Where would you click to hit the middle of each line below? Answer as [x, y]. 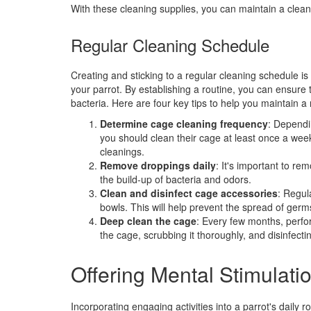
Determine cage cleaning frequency [184, 123]
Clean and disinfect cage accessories [189, 193]
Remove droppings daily [158, 165]
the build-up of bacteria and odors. [176, 179]
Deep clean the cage [148, 220]
